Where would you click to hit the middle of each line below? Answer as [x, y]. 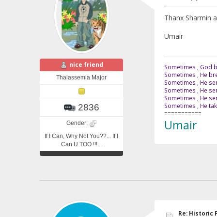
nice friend [86, 65]
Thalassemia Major [81, 77]
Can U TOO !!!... [81, 144]
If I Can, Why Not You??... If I [81, 136]
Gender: [77, 123]
